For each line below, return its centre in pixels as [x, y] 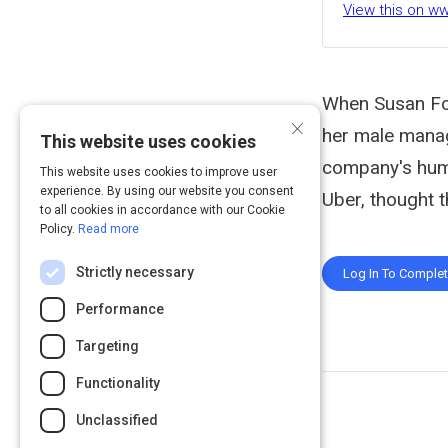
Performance [120, 309]
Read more [108, 229]
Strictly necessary [135, 272]
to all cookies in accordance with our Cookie [162, 210]
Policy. [59, 229]
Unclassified [117, 420]
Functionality [118, 383]
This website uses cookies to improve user [158, 172]
